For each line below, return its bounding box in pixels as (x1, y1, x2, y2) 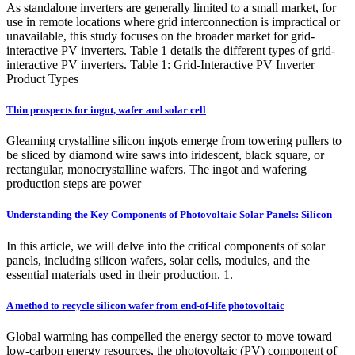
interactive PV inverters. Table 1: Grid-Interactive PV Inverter (6, 57, 315, 71)
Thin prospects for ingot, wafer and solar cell (6, 104, 206, 116)
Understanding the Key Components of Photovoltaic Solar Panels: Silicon (6, 208, 332, 221)
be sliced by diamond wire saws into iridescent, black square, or (6, 148, 324, 162)
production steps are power (6, 177, 141, 191)
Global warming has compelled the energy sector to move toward (6, 329, 332, 343)
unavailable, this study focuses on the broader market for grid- (6, 29, 315, 43)
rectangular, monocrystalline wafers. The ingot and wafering (6, 162, 307, 177)
